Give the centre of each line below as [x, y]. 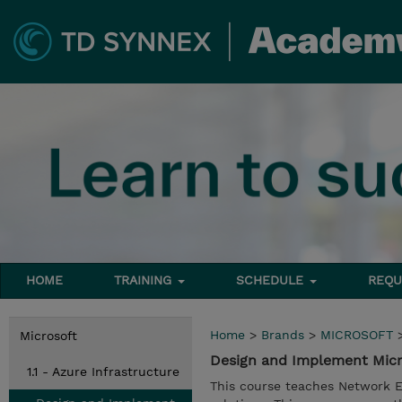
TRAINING [145, 280]
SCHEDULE [272, 280]
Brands [283, 335]
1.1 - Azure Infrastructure [103, 371]
